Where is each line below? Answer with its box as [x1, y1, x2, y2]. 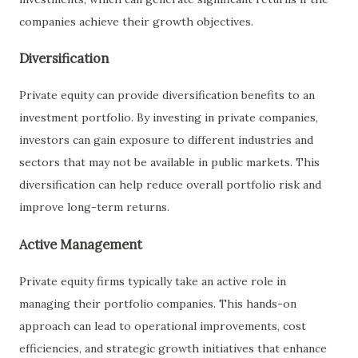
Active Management [19, 236, 142, 253]
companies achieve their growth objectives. [19, 14, 253, 29]
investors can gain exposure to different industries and [19, 133, 313, 148]
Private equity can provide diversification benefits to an [19, 88, 315, 103]
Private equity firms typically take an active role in [19, 274, 286, 288]
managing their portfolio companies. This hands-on [19, 296, 296, 311]
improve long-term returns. [19, 200, 169, 215]
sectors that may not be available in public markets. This [19, 155, 320, 170]
